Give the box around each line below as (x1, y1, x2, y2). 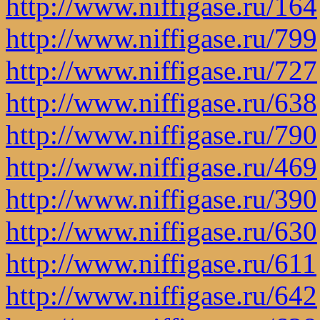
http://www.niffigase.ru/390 (6, 183, 317, 214)
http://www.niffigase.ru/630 (6, 215, 317, 246)
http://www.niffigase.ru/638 (6, 86, 317, 118)
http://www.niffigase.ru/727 (6, 54, 317, 86)
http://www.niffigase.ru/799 (6, 22, 317, 54)
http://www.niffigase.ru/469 (6, 151, 317, 182)
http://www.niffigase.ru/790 (6, 119, 317, 150)
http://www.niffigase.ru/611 (6, 247, 316, 279)
